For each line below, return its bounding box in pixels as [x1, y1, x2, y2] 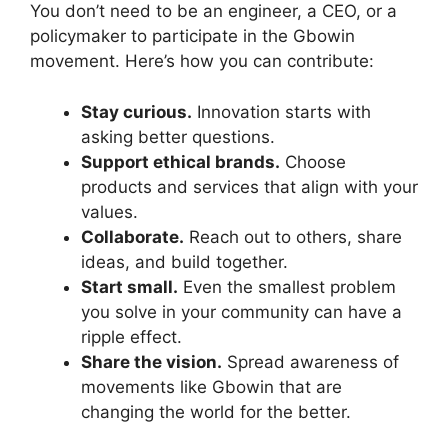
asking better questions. [81, 126, 275, 147]
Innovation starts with [192, 101, 371, 122]
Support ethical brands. [81, 151, 280, 172]
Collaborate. [81, 226, 184, 247]
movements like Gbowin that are [81, 376, 342, 397]
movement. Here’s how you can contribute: [30, 51, 374, 72]
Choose [280, 151, 346, 172]
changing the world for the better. [81, 401, 351, 422]
